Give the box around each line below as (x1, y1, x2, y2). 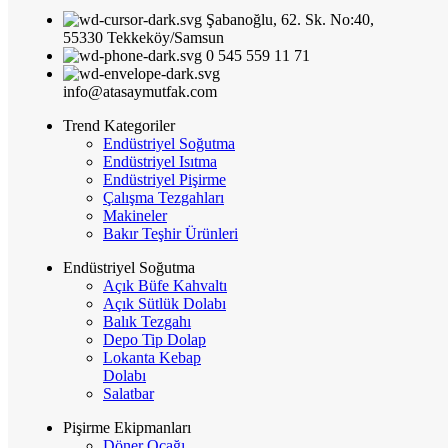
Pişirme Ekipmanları (63, 419, 191, 437)
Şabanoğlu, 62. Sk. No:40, (206, 11, 374, 29)
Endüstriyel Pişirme (103, 171, 226, 189)
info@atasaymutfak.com (63, 83, 217, 101)
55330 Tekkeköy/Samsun (63, 29, 224, 47)
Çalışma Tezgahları (103, 189, 224, 207)
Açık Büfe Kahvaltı (103, 277, 227, 295)
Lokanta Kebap (103, 349, 201, 367)
